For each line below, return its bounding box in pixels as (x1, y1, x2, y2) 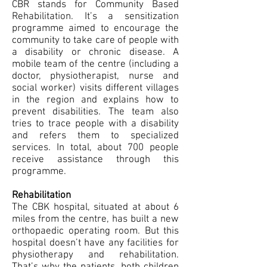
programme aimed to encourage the (12, 23, 179, 35)
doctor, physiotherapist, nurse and (12, 70, 179, 82)
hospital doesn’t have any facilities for (12, 237, 179, 249)
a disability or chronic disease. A (12, 46, 179, 58)
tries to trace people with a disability (12, 118, 179, 130)
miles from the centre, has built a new (12, 213, 179, 225)
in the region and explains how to (12, 94, 179, 106)
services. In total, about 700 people (12, 142, 179, 154)
